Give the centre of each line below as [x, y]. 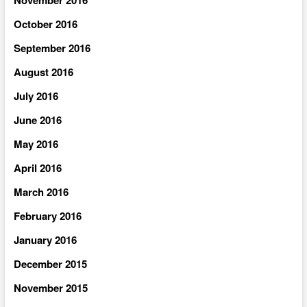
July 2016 [36, 96]
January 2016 [45, 240]
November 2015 [50, 287]
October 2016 [45, 24]
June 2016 [37, 120]
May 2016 [36, 144]
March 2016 [41, 192]
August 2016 [43, 72]
